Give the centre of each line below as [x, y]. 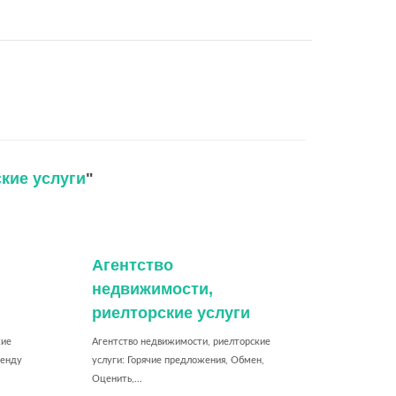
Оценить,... [117, 379]
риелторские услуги [171, 313]
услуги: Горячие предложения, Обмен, [178, 360]
